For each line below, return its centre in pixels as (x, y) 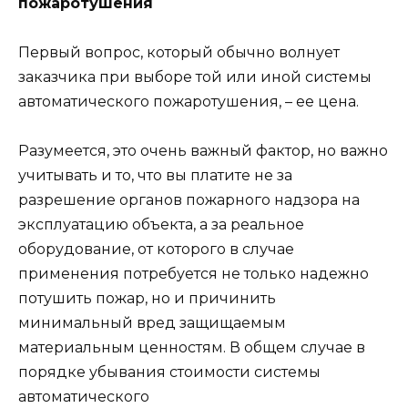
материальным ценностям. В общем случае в (192, 348)
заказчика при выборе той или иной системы (195, 76)
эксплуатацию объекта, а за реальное (161, 225)
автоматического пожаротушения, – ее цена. (189, 101)
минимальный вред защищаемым (152, 323)
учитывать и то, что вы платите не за (155, 176)
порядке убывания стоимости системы (169, 372)
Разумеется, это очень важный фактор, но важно (203, 151)
